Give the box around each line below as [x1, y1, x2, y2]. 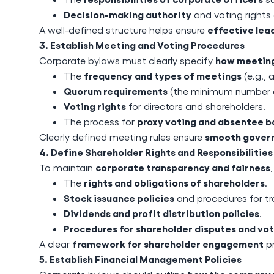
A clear [39, 238, 72, 250]
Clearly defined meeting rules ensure [39, 131, 205, 143]
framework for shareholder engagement [72, 237, 264, 250]
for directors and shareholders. [126, 100, 265, 112]
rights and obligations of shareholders [84, 176, 265, 188]
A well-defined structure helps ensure [39, 24, 207, 35]
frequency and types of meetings [84, 69, 242, 81]
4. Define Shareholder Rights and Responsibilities [39, 146, 273, 158]
